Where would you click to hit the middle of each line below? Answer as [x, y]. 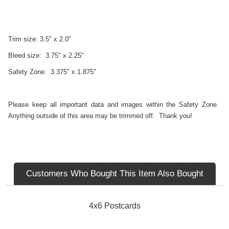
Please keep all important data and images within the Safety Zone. [114, 104]
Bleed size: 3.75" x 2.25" [46, 55]
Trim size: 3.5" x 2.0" [40, 39]
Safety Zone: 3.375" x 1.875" [52, 72]
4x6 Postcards [114, 205]
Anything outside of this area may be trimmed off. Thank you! [100, 116]
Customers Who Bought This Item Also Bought [114, 173]
